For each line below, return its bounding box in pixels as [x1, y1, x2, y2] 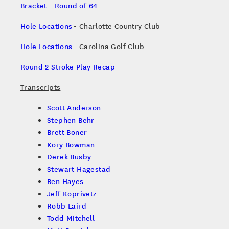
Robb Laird [47, 200, 86, 211]
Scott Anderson [47, 102, 101, 113]
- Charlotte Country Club [72, 20, 162, 31]
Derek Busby [47, 151, 91, 162]
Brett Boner [47, 127, 87, 138]
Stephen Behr [47, 114, 95, 125]
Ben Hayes [47, 176, 84, 187]
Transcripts [20, 82, 61, 93]
